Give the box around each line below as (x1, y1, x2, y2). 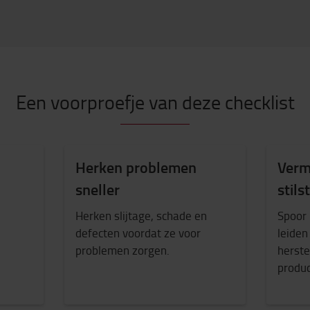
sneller (75, 179, 120, 200)
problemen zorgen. (75, 241, 170, 258)
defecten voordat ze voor (75, 224, 201, 241)
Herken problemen (75, 156, 197, 178)
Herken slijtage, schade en (75, 207, 207, 224)
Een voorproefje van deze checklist (15, 89, 295, 116)
